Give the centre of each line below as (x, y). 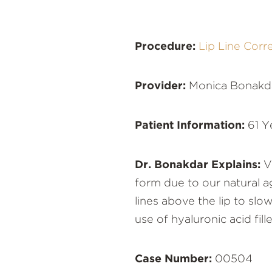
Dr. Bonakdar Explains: (198, 165)
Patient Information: (190, 126)
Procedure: (165, 47)
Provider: (160, 87)
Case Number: (173, 260)
